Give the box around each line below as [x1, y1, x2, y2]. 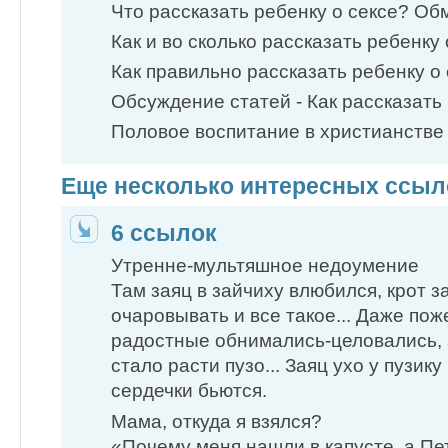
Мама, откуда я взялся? [111, 410, 322, 432]
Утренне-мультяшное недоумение [111, 255, 419, 277]
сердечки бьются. [111, 380, 267, 402]
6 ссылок [111, 220, 217, 247]
